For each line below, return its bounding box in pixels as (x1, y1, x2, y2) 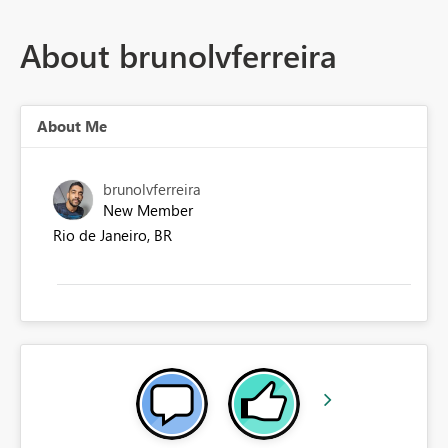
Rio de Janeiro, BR (53, 225, 172, 246)
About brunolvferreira (20, 32, 337, 78)
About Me (37, 116, 107, 137)
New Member (103, 200, 193, 221)
